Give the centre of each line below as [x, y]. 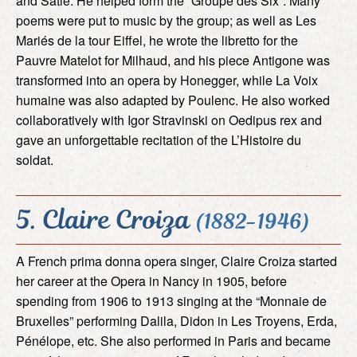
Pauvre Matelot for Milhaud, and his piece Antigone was [173, 60]
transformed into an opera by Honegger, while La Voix [167, 80]
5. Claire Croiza [106, 219]
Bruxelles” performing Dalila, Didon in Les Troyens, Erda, [177, 320]
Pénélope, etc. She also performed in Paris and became [173, 340]
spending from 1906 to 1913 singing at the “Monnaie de [171, 300]
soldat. [35, 159]
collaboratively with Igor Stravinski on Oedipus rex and [169, 120]
